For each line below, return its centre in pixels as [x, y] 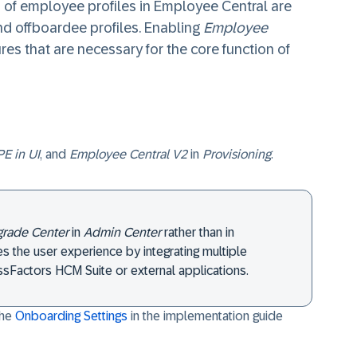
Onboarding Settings [71, 316]
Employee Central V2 [128, 154]
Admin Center [122, 232]
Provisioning [237, 154]
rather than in [198, 232]
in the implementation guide [205, 316]
